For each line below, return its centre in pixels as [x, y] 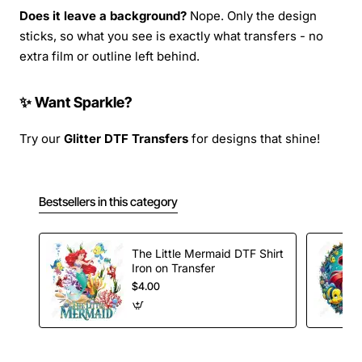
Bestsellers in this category [108, 202]
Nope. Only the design [252, 16]
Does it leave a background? [103, 16]
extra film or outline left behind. [109, 57]
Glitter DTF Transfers [126, 139]
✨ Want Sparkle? [76, 103]
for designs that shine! [254, 139]
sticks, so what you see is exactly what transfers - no [171, 36]
